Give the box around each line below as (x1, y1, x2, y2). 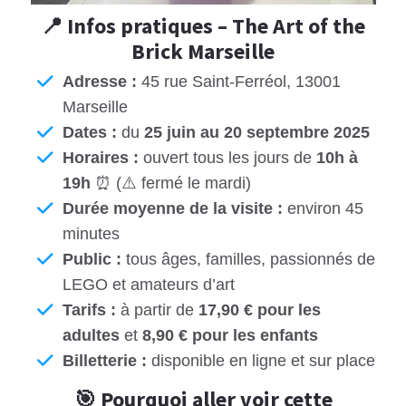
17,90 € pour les (198, 301, 321, 320)
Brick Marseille (131, 37, 275, 66)
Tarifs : (63, 301, 116, 320)
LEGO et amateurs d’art (63, 275, 235, 295)
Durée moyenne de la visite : (63, 199, 283, 218)
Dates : (63, 123, 117, 142)
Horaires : (63, 149, 139, 168)
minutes (63, 225, 120, 244)
